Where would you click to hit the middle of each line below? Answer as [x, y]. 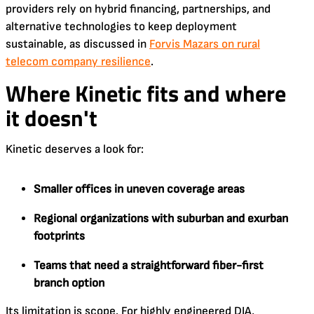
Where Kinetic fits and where [146, 93]
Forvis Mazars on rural [205, 44]
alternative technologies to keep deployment [121, 26]
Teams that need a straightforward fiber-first [149, 265]
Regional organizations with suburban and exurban [161, 218]
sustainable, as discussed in [77, 44]
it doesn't [52, 117]
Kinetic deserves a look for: [75, 149]
